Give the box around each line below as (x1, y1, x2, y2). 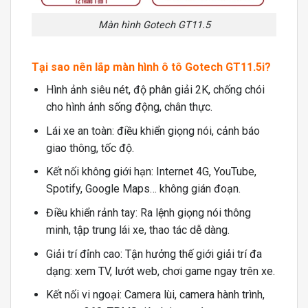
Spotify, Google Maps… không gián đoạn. (45, 182, 241, 196)
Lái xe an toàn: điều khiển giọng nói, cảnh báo (45, 124, 260, 137)
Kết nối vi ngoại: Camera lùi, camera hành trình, (45, 288, 265, 302)
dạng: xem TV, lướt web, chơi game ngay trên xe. (45, 264, 275, 278)
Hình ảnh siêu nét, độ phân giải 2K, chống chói (45, 83, 265, 97)
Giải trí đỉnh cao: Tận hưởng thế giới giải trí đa (45, 247, 262, 261)
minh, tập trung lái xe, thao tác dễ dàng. (45, 223, 230, 236)
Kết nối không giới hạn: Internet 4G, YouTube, (45, 165, 256, 179)
